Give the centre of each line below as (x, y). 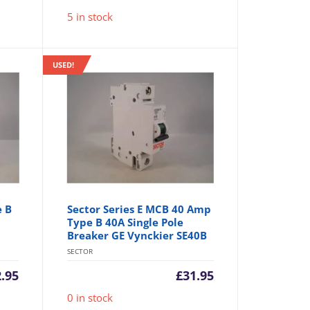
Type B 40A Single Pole (125, 222)
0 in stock (90, 298)
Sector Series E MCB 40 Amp (139, 209)
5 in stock (90, 17)
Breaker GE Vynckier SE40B (137, 236)
